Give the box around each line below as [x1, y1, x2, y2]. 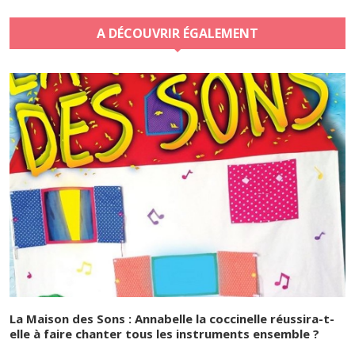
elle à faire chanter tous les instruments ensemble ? [10, 325, 319, 342]
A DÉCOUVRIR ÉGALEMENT [97, 24, 258, 42]
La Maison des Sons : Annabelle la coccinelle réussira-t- [10, 310, 334, 326]
